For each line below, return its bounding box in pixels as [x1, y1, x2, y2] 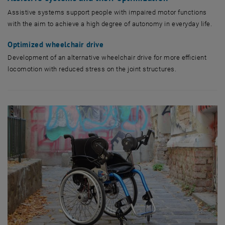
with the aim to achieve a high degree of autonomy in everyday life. [8, 20, 216, 28]
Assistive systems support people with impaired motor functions [8, 8, 207, 16]
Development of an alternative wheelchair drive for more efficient [8, 53, 207, 61]
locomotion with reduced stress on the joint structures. [8, 65, 177, 73]
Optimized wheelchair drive [8, 39, 104, 49]
